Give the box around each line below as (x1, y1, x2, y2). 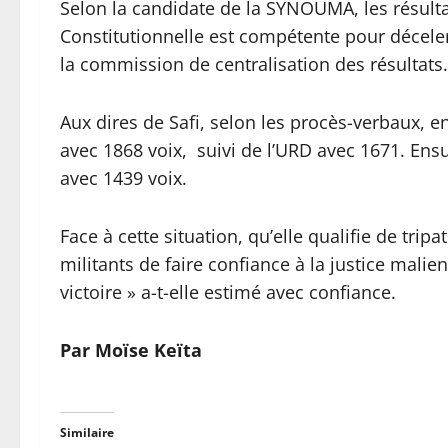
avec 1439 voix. (60, 166, 187, 190)
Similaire (60, 424, 114, 441)
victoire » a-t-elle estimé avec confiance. (60, 280, 396, 304)
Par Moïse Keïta (60, 338, 202, 362)
